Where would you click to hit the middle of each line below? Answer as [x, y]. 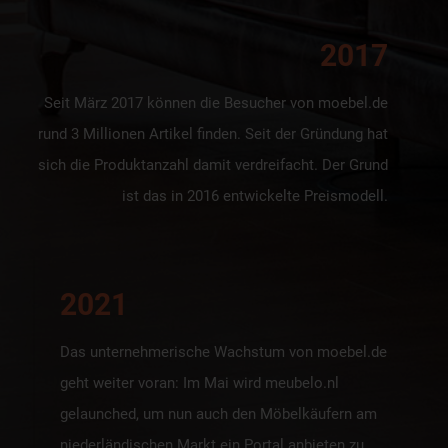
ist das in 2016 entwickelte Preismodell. [255, 195]
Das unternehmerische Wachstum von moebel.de [223, 351]
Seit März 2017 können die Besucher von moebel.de [216, 102]
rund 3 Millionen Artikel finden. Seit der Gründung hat [213, 133]
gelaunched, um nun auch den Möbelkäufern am [218, 413]
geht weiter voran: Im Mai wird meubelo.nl [199, 382]
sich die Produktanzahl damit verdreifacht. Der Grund [213, 164]
